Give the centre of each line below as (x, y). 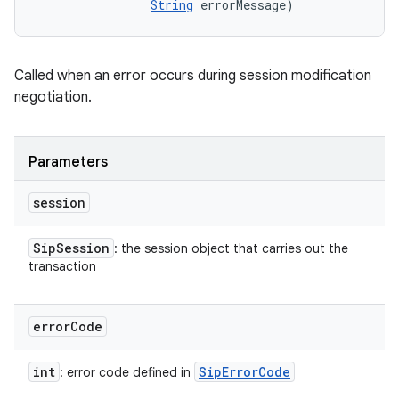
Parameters (68, 162)
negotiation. (53, 97)
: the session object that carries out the (231, 248)
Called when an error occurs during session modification (193, 76)
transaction (62, 266)
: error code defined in (127, 372)
